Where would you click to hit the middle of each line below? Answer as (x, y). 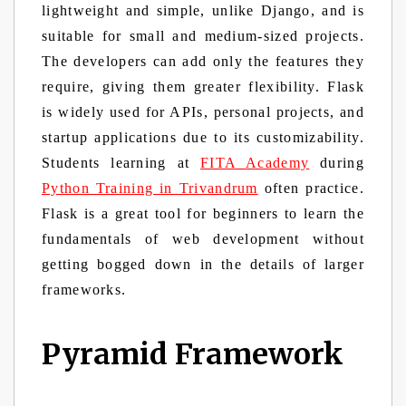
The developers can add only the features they (203, 61)
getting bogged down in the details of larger (203, 264)
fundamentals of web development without (203, 239)
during (337, 163)
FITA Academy (255, 163)
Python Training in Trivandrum (150, 188)
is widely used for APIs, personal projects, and (203, 112)
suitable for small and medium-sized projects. (203, 36)
